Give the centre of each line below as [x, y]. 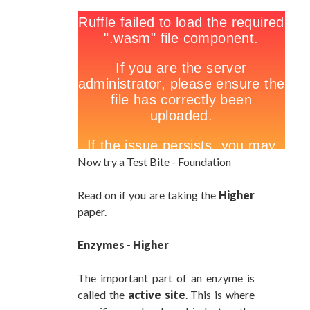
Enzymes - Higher [123, 245]
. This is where [220, 295]
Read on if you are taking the [148, 195]
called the [103, 295]
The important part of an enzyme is [166, 278]
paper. [92, 212]
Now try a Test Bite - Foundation [154, 162]
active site [156, 295]
